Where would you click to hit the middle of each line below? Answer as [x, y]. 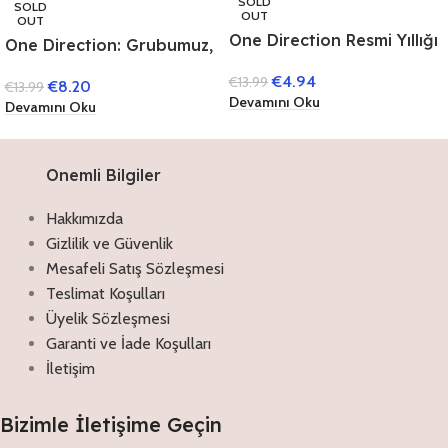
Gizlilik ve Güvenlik [109, 243]
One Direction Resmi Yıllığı [333, 39]
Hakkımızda [84, 218]
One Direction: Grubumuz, [109, 44]
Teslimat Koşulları [105, 293]
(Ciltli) [252, 61]
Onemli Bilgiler [103, 174]
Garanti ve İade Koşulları [128, 343]
